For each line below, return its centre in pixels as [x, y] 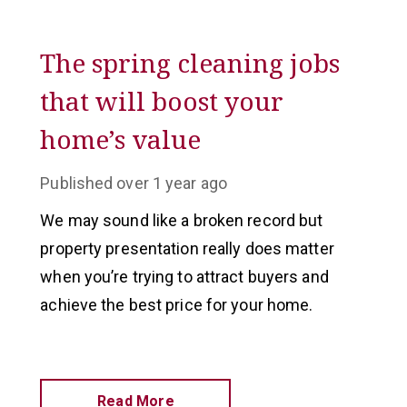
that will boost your [162, 101]
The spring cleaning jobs [190, 63]
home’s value [121, 139]
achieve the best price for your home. [177, 305]
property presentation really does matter [187, 248]
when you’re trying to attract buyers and [184, 277]
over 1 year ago [172, 183]
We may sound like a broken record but [182, 220]
